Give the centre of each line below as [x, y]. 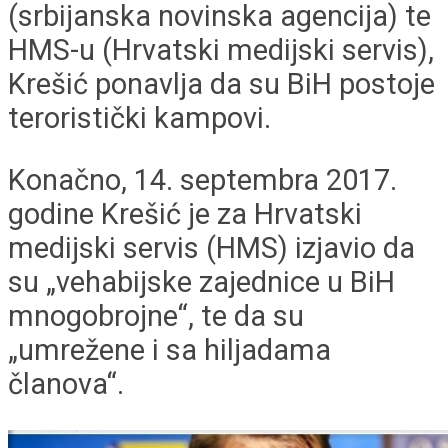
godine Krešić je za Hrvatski [185, 214]
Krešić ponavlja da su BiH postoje [221, 83]
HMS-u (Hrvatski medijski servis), [221, 49]
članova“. [66, 384]
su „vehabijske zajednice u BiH [201, 282]
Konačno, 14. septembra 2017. [202, 180]
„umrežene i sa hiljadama [169, 350]
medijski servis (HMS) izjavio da [211, 248]
